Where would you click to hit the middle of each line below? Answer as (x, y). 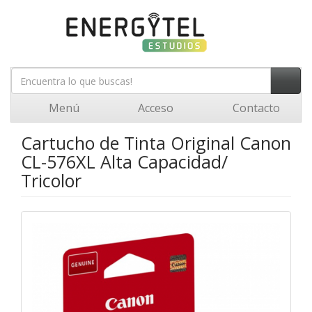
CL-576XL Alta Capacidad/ (124, 162)
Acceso (154, 108)
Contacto (255, 108)
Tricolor (51, 180)
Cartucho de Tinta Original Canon (156, 143)
